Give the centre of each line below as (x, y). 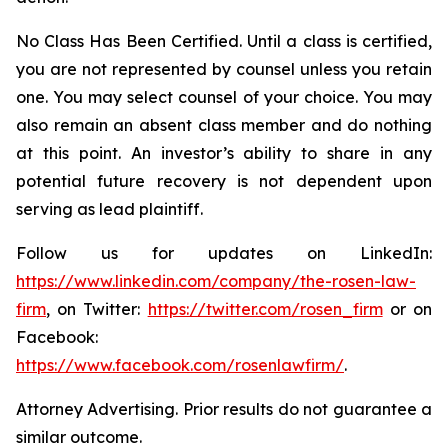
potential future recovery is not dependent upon (224, 181)
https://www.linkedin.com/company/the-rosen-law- (216, 281)
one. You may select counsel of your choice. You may (224, 97)
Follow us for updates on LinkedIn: (224, 253)
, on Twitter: (97, 309)
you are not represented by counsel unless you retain (224, 69)
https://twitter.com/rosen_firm (265, 309)
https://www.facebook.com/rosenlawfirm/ (180, 365)
